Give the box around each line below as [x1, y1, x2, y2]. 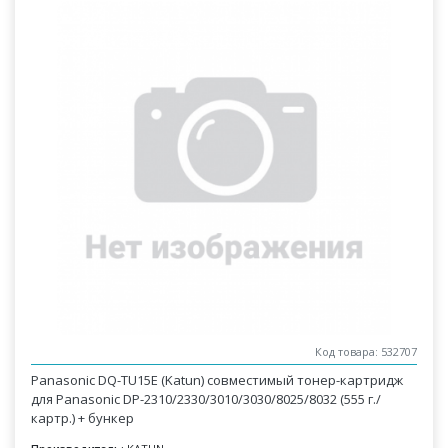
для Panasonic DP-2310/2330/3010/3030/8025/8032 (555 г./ [31, 390, 382, 408]
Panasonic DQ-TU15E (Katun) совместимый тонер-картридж [31, 371, 404, 389]
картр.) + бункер [31, 409, 135, 427]
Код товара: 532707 [314, 344, 417, 360]
